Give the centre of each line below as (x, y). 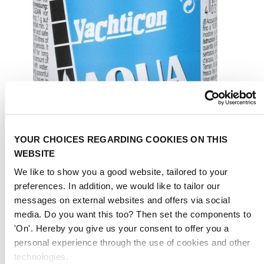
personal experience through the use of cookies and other (132, 242)
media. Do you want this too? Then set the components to (132, 214)
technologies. (41, 256)
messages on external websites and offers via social (122, 200)
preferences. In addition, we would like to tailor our (117, 186)
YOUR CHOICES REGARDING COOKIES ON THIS (121, 139)
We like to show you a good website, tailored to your (121, 171)
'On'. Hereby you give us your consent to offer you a (121, 228)
